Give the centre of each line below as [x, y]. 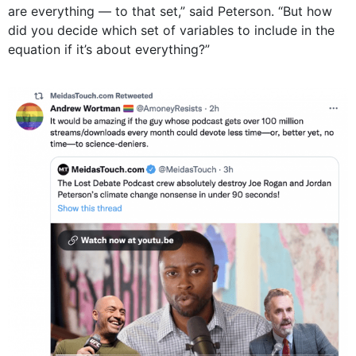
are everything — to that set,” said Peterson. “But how [170, 12]
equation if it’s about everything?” [109, 50]
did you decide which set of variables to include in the [171, 31]
